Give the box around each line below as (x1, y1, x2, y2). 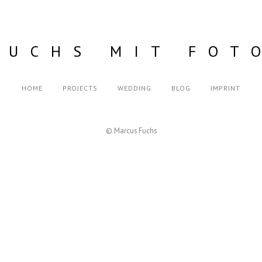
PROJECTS (63, 84, 98, 93)
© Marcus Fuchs (105, 126, 157, 136)
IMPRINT (211, 84, 240, 93)
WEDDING (118, 84, 151, 93)
